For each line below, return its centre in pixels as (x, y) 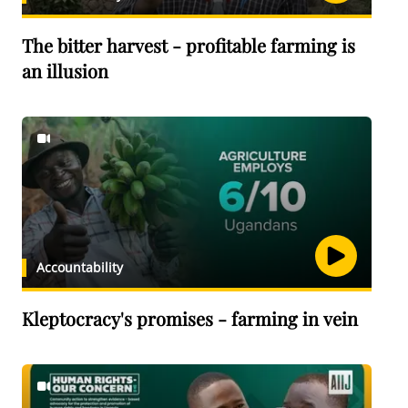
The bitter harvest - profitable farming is (189, 45)
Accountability (80, 267)
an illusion (65, 71)
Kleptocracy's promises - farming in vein (190, 318)
